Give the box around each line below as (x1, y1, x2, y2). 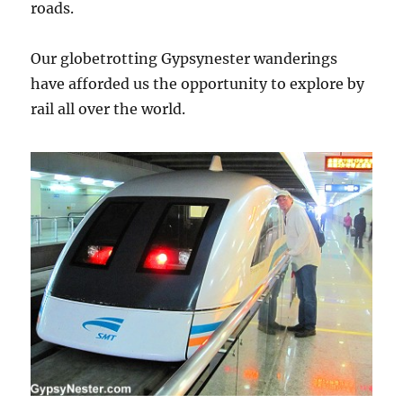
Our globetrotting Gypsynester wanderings (31, 49, 338, 67)
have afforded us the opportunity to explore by (31, 74, 365, 93)
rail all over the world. (31, 99, 186, 118)
